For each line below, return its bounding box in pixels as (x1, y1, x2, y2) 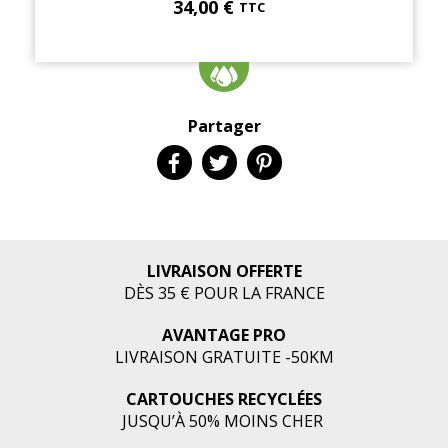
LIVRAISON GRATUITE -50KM (114, 346, 334, 368)
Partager (187, 115, 261, 137)
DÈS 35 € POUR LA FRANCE (123, 282, 325, 304)
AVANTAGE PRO (162, 324, 286, 346)
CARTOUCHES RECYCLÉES (126, 388, 322, 410)
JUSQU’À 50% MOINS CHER (121, 410, 327, 432)
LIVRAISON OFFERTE (146, 260, 302, 282)
